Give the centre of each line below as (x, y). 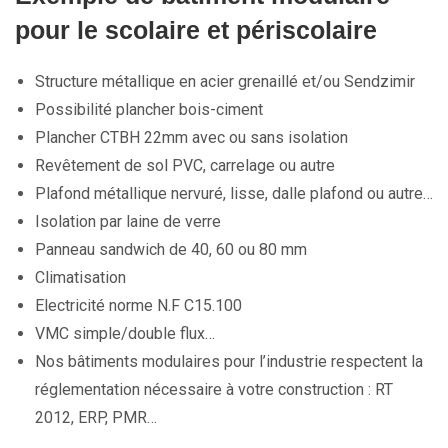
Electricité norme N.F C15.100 (138, 306)
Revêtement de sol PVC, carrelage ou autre (185, 166)
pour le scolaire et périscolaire (196, 30)
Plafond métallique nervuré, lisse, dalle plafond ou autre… (234, 194)
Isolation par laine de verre (128, 222)
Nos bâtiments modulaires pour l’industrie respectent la (229, 362)
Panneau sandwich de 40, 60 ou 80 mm (171, 250)
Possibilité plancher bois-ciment (149, 110)
